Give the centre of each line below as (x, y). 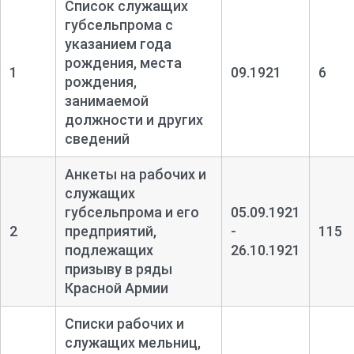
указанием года (118, 44)
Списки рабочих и (124, 324)
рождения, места (123, 63)
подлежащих (109, 250)
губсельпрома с (119, 25)
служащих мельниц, (132, 343)
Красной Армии (116, 288)
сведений (97, 139)
